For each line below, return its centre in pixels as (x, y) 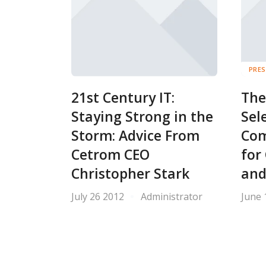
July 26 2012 (98, 196)
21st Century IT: (123, 97)
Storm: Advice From (135, 135)
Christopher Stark (130, 173)
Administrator (172, 196)
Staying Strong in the (142, 116)
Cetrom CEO (110, 154)
